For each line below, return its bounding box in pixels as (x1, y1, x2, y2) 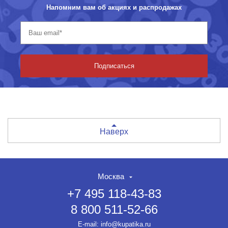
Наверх (100, 127, 128, 136)
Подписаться (94, 62, 134, 70)
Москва (98, 172, 124, 181)
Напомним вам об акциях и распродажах (46, 3, 182, 11)
